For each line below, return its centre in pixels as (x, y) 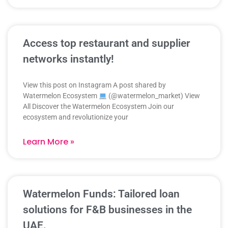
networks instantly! (68, 59)
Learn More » (49, 142)
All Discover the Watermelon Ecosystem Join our (98, 107)
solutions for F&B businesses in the (107, 210)
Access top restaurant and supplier (107, 44)
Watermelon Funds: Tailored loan (101, 194)
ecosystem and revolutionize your (76, 117)
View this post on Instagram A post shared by (94, 85)
